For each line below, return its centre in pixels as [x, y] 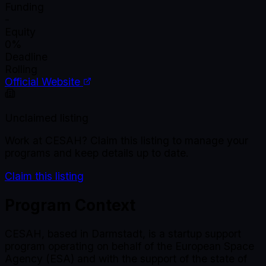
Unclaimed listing [47, 118]
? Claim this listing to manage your [165, 141]
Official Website [44, 82]
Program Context [70, 205]
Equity [20, 32]
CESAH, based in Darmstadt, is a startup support [123, 233]
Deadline [26, 57]
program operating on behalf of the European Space [129, 246]
